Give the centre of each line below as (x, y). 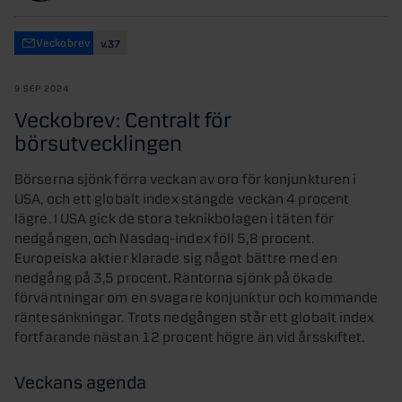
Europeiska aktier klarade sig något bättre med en (176, 256)
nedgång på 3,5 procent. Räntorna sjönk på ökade (174, 275)
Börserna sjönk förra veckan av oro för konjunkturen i (186, 177)
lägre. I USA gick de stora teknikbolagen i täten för (175, 216)
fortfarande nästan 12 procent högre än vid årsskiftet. (190, 335)
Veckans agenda (80, 380)
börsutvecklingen (98, 141)
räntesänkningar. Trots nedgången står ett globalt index (195, 315)
